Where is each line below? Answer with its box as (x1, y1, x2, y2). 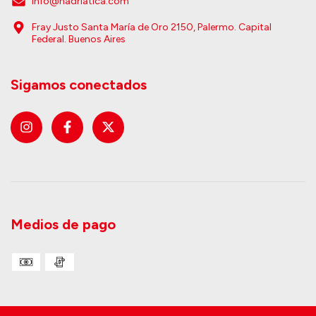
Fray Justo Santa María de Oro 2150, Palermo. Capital (32, 20, 272, 33)
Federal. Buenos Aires (32, 32, 126, 45)
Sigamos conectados (11, 75, 147, 93)
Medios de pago (11, 216, 116, 233)
